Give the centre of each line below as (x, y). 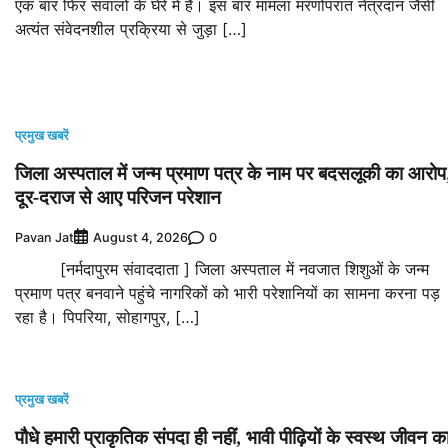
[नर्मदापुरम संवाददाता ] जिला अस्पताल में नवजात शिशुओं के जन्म (222, 269)
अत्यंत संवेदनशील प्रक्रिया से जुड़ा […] (131, 29)
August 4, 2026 (140, 238)
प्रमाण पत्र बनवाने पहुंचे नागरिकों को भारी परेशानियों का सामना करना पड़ (227, 293)
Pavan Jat (44, 237)
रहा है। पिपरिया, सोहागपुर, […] (107, 317)
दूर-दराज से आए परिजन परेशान (118, 197)
